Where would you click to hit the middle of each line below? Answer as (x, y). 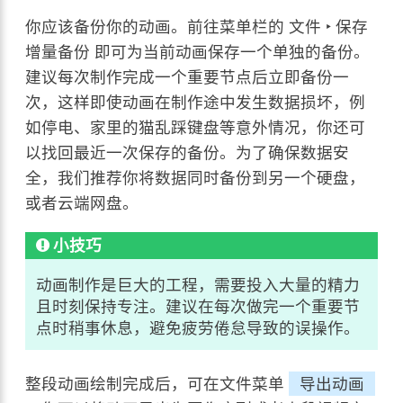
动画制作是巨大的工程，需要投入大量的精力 (198, 285)
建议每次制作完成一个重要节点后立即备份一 (188, 76)
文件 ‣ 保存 (329, 26)
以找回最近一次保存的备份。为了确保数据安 (188, 152)
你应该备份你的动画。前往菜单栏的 (157, 26)
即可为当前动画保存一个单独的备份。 (230, 51)
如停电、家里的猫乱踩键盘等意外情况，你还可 (196, 127)
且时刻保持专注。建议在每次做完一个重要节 (198, 307)
